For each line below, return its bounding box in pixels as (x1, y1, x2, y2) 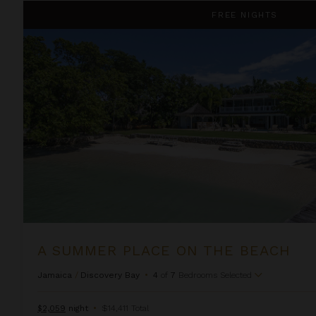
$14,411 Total (102, 303, 149, 313)
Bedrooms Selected (178, 269, 252, 280)
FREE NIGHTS (212, 9, 279, 20)
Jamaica (37, 269, 72, 280)
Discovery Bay (80, 269, 140, 280)
